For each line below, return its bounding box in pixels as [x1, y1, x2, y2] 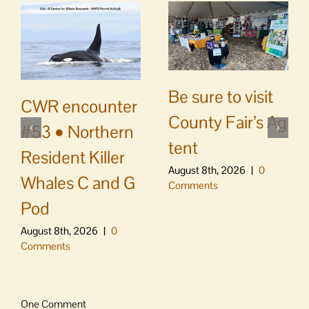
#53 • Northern [21, 121, 134, 143]
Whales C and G [21, 172, 135, 195]
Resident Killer [21, 146, 125, 169]
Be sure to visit [168, 85, 273, 108]
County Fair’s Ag [168, 110, 287, 133]
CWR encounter [21, 95, 137, 118]
